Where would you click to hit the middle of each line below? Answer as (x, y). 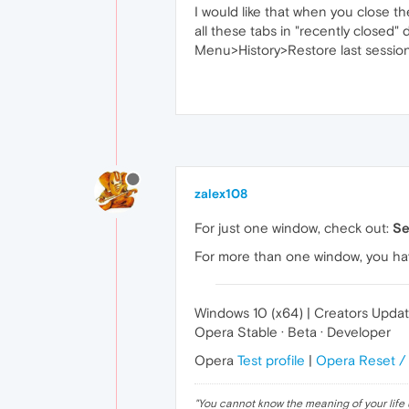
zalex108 (221, 194)
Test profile (271, 360)
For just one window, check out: (294, 228)
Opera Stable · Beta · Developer (293, 332)
